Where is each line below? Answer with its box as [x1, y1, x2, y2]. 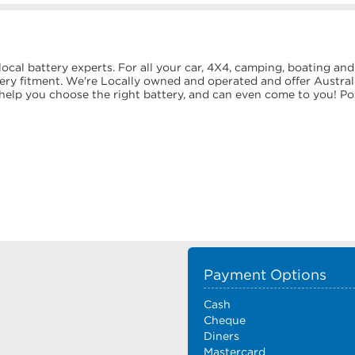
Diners [204, 330, 240, 343]
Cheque [204, 314, 246, 327]
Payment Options [204, 267, 327, 284]
